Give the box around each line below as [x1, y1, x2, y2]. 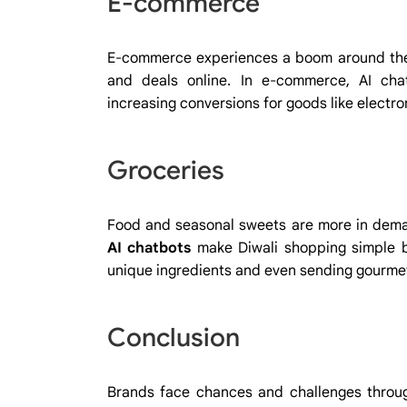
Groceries [107, 154, 224, 186]
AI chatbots [107, 238, 192, 257]
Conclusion [107, 321, 240, 353]
